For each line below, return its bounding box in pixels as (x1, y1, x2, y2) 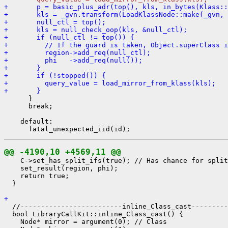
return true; (4, 172, 69, 180)
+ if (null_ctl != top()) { (4, 33, 134, 41)
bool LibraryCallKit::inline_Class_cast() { (4, 210, 183, 218)
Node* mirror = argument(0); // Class (4, 217, 167, 225)
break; (4, 102, 53, 110)
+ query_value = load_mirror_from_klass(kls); (4, 79, 216, 87)
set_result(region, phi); (4, 164, 118, 172)
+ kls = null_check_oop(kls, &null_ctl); (4, 25, 187, 34)
